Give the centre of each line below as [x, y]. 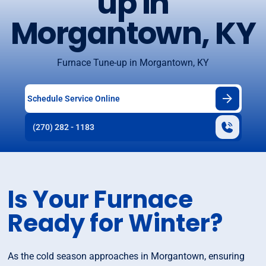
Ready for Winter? [115, 224]
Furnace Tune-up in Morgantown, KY [133, 63]
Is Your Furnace [101, 200]
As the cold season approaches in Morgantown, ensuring [126, 256]
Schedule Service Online [73, 98]
